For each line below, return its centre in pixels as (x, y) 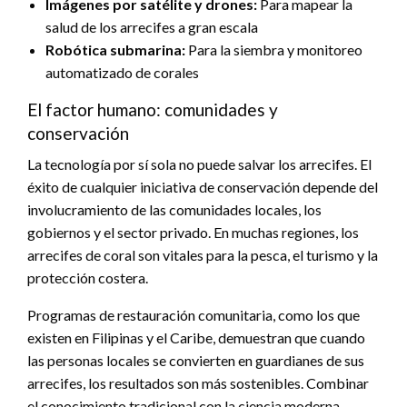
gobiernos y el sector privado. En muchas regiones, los (193, 232)
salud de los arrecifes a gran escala (152, 26)
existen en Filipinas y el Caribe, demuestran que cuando (196, 337)
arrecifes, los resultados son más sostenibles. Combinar (198, 382)
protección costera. (88, 277)
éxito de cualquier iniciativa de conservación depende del (203, 186)
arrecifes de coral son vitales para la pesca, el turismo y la (203, 254)
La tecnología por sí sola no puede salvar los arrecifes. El (199, 164)
